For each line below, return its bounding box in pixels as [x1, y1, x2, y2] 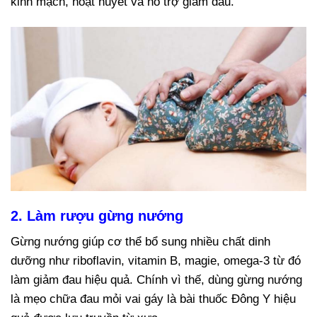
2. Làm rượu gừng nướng [11, 207, 183, 224]
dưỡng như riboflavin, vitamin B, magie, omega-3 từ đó [11, 253, 301, 267]
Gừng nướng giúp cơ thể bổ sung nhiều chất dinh [11, 234, 270, 248]
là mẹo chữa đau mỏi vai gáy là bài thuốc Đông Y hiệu [11, 292, 296, 306]
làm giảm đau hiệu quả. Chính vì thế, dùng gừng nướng [11, 272, 302, 287]
